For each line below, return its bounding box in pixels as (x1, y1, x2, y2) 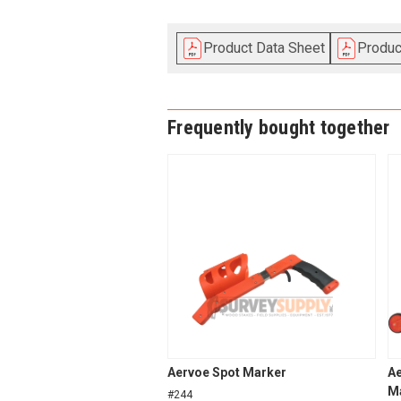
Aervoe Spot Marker (167, 365, 286, 380)
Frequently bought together (167, 116, 390, 140)
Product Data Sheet (203, 39, 325, 57)
